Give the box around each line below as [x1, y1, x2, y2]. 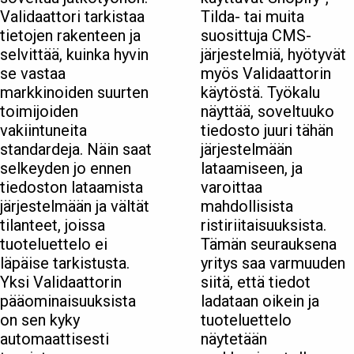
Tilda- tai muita [201, 7, 304, 27]
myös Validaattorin [201, 64, 331, 84]
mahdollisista [201, 197, 293, 217]
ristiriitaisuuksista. [201, 216, 326, 235]
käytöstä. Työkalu [201, 83, 320, 103]
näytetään [201, 330, 267, 349]
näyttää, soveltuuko [201, 102, 334, 122]
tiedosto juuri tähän [201, 121, 333, 141]
